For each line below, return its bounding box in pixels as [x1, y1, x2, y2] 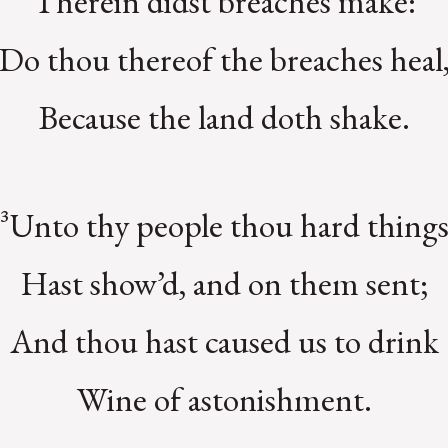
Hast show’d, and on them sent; [20, 261, 428, 306]
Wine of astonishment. [76, 377, 372, 422]
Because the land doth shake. [38, 94, 410, 139]
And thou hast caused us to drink [9, 319, 439, 364]
